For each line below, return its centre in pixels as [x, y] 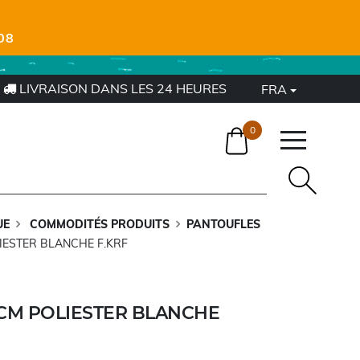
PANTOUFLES [223, 225]
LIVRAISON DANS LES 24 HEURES [122, 88]
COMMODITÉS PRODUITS [98, 225]
